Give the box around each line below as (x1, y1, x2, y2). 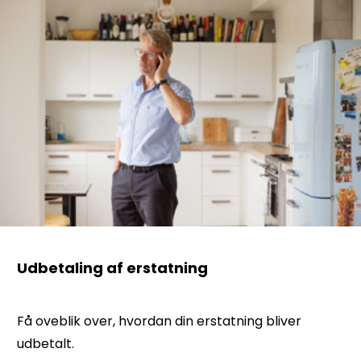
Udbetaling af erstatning (17, 258, 208, 279)
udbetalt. (17, 334, 77, 354)
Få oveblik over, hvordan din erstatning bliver (17, 312, 301, 331)
